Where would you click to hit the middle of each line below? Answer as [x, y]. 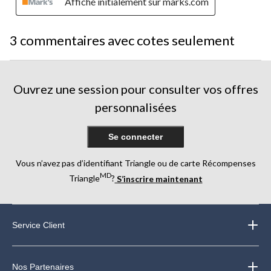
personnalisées [135, 107]
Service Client [39, 225]
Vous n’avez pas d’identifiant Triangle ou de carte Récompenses [135, 163]
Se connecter [135, 136]
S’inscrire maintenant [158, 178]
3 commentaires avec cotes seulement [122, 40]
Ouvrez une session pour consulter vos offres [135, 89]
